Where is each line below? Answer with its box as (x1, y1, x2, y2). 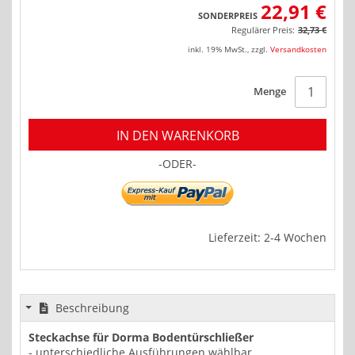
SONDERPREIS (198, 10, 258, 22)
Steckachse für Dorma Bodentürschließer (29, 330, 254, 345)
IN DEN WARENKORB (116, 127, 239, 145)
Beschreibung (52, 300, 129, 316)
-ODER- (158, 156, 197, 172)
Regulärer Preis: (231, 24, 295, 36)
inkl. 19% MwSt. (188, 44, 247, 55)
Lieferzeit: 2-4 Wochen (208, 230, 326, 246)
